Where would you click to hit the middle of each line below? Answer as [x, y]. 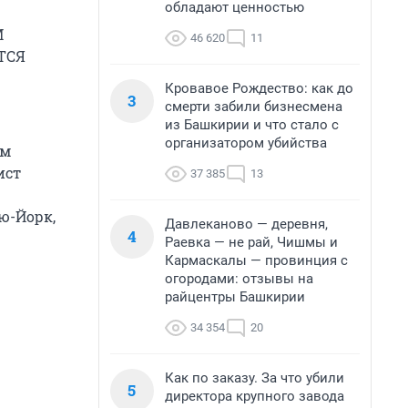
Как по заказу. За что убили [255, 378]
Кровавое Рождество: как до [259, 88]
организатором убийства [246, 143]
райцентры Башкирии [235, 297]
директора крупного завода [255, 396]
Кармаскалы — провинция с [256, 260]
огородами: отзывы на [239, 279]
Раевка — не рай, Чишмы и [251, 242]
